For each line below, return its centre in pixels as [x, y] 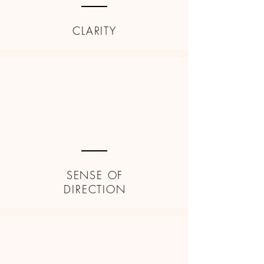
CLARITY [95, 31]
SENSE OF [95, 175]
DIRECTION [95, 189]
